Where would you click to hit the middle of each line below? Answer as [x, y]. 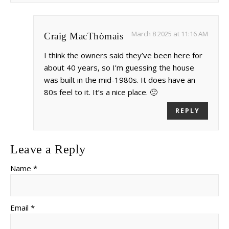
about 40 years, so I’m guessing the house [119, 68]
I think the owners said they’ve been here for [123, 55]
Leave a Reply [48, 150]
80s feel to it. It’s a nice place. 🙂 [101, 92]
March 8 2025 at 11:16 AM [170, 34]
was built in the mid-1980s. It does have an [120, 80]
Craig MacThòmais [84, 36]
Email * [22, 208]
